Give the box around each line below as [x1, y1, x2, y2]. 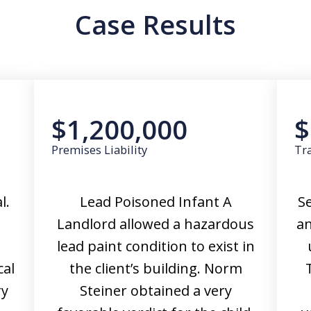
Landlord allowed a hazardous [57, 215, 254, 233]
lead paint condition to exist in [56, 237, 255, 255]
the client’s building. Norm [69, 259, 242, 278]
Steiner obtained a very [79, 281, 232, 300]
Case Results [75, 6, 236, 42]
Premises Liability [51, 142, 147, 158]
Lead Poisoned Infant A [79, 192, 232, 211]
